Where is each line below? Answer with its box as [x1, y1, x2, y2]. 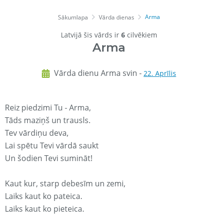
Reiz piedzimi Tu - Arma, [5, 102, 91, 113]
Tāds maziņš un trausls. [5, 115, 91, 126]
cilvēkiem [125, 30, 157, 40]
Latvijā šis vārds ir [61, 30, 121, 40]
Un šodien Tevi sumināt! [5, 153, 92, 164]
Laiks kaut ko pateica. [5, 191, 82, 202]
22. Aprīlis [144, 69, 176, 78]
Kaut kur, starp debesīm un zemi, [5, 178, 126, 189]
